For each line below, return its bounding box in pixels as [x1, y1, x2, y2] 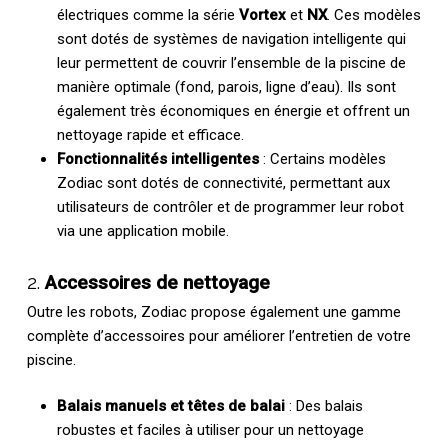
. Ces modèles [326, 5, 421, 24]
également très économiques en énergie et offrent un [56, 101, 410, 120]
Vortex [238, 5, 286, 24]
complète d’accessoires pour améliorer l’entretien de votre [26, 326, 411, 345]
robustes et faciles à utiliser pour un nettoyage [56, 421, 364, 440]
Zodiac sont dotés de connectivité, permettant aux [56, 173, 390, 192]
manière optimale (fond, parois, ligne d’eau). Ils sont [56, 77, 396, 96]
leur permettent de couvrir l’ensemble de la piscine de [56, 53, 406, 72]
